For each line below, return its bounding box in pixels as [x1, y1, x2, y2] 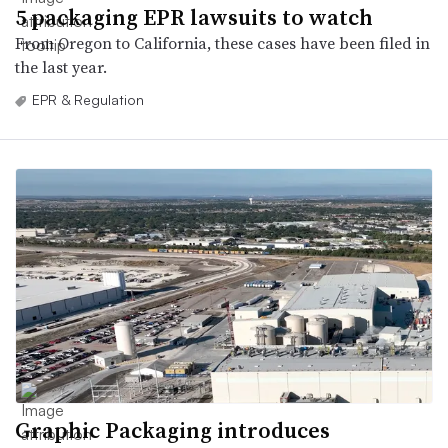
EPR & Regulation [32, 90, 144, 108]
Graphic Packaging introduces [15, 415, 330, 446]
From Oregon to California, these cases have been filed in [15, 31, 430, 54]
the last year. [15, 55, 107, 78]
